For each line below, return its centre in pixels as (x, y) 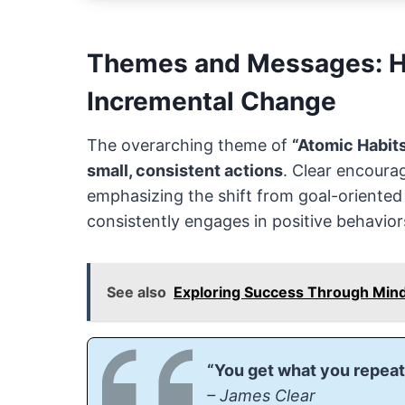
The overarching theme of (189, 146)
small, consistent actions (185, 171)
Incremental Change (212, 102)
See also (137, 292)
